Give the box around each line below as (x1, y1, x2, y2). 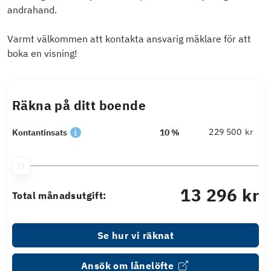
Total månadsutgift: (12, 189, 106, 202)
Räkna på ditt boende (12, 97, 146, 114)
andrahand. (7, 4, 57, 16)
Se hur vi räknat (97, 229, 174, 242)
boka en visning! (7, 47, 77, 60)
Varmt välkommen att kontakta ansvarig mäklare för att (7, 33, 251, 45)
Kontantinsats (12, 127, 67, 139)
